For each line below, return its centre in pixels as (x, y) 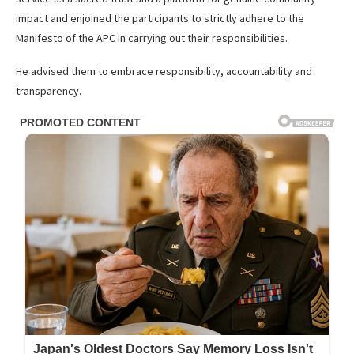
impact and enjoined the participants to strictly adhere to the (160, 18)
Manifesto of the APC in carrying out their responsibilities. (152, 38)
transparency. (49, 90)
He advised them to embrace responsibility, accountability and (164, 71)
